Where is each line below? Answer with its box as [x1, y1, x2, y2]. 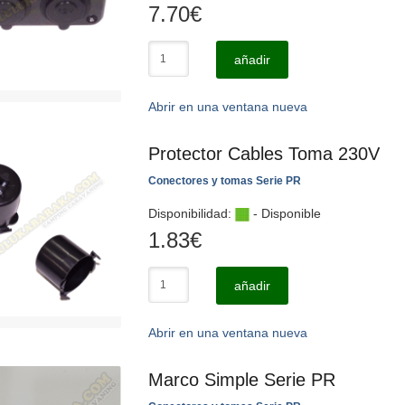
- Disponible [250, 206, 321, 221]
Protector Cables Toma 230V [148, 144, 380, 164]
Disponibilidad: [148, 206, 235, 221]
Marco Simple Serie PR [148, 370, 335, 390]
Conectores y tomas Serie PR [148, 174, 301, 187]
